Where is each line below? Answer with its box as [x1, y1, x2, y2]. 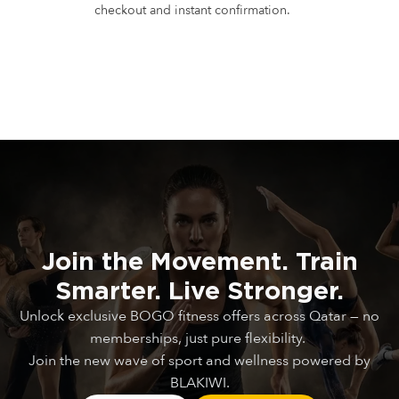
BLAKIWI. [169, 373, 230, 393]
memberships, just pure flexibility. [90, 329, 309, 348]
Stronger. [227, 275, 344, 305]
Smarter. [55, 275, 161, 305]
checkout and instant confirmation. [94, 2, 290, 19]
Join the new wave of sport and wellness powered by [28, 351, 370, 370]
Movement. [150, 246, 289, 276]
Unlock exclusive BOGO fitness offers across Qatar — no [20, 306, 379, 326]
